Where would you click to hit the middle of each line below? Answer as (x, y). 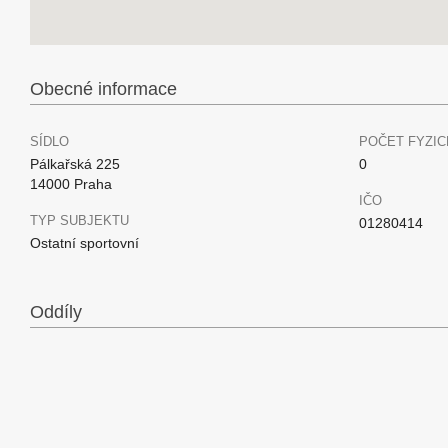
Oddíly (56, 312)
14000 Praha (71, 184)
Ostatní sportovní (84, 243)
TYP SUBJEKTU (79, 220)
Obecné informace (103, 89)
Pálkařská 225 (75, 164)
